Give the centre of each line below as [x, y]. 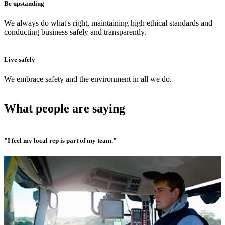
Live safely [20, 60]
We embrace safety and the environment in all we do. [88, 79]
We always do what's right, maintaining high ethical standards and [108, 23]
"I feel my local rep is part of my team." [60, 141]
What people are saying [65, 109]
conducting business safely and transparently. [75, 32]
